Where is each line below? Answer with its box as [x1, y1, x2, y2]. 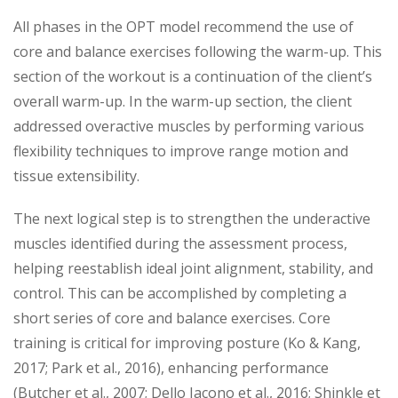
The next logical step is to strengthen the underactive [13, 208, 370, 228]
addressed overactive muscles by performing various [13, 115, 364, 136]
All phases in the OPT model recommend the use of [13, 16, 354, 36]
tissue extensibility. [13, 165, 139, 186]
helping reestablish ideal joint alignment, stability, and [13, 258, 373, 278]
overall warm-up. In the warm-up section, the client [13, 91, 352, 111]
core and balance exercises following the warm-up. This [13, 41, 382, 61]
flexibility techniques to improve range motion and [13, 140, 348, 161]
